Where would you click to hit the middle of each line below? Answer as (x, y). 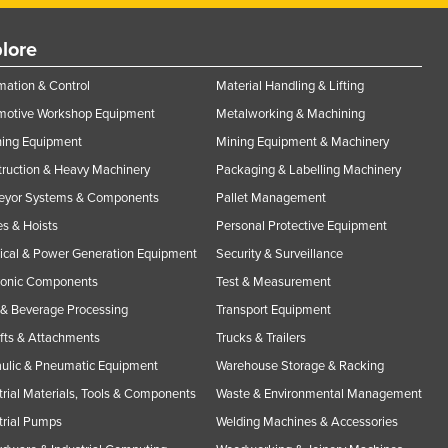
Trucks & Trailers (261, 337)
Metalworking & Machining (290, 113)
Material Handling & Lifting (290, 85)
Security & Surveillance (279, 253)
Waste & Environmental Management (319, 393)
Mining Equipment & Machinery (302, 141)
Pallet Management (271, 197)
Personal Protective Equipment (301, 225)
